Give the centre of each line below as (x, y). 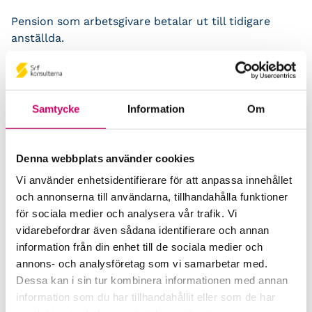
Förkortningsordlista (83, 180)
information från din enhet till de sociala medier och (140, 247)
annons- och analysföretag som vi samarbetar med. (142, 263)
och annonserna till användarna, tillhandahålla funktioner (152, 196)
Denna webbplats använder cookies (105, 158)
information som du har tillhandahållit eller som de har (146, 297)
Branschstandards (60, 114)
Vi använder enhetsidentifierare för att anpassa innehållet (154, 180)
